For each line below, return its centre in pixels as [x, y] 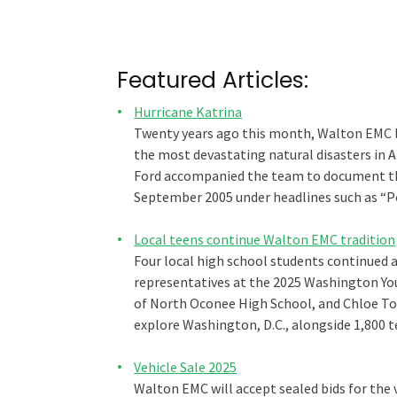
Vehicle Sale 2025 [186, 366]
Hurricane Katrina [188, 111]
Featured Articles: [213, 80]
